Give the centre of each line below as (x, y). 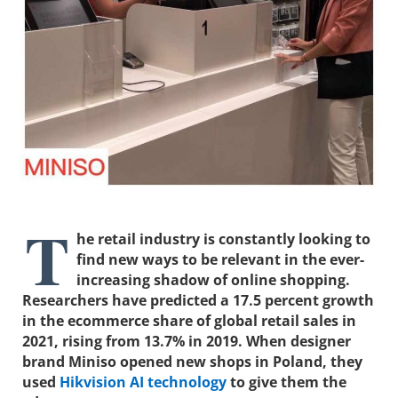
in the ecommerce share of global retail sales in (189, 321)
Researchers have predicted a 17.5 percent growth (198, 301)
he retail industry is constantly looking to (223, 239)
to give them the (287, 382)
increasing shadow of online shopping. (213, 280)
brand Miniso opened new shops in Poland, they (192, 362)
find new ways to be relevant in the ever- (220, 260)
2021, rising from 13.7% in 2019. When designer (187, 342)
